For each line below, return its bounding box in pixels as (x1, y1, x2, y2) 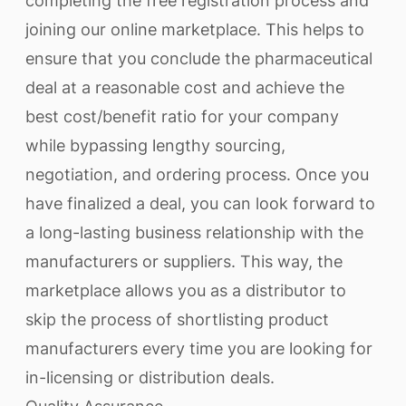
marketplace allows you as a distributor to (25, 281, 346, 300)
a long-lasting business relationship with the (25, 223, 363, 242)
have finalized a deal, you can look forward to (25, 194, 375, 213)
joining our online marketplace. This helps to (25, 20, 364, 39)
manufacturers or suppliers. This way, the (25, 252, 343, 271)
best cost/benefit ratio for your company (25, 107, 339, 126)
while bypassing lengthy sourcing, (25, 136, 285, 155)
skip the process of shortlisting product (25, 310, 329, 329)
